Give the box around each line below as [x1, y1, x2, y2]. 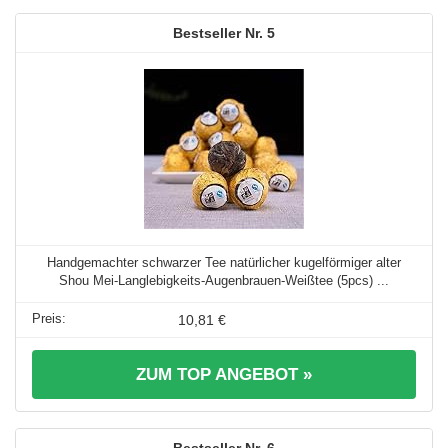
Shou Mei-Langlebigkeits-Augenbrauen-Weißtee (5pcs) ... [59, 272, 389, 288]
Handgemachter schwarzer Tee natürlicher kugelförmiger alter [47, 254, 401, 270]
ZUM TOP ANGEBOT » [136, 364, 312, 384]
